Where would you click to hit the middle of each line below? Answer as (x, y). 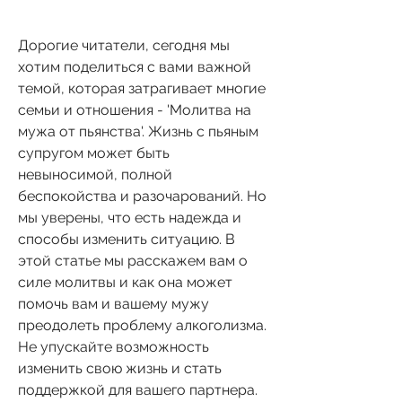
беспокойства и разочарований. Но (142, 196)
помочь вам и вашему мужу (114, 303)
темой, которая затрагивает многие (142, 88)
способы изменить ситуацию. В (127, 239)
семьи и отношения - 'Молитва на (135, 109)
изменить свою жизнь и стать (120, 368)
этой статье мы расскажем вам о (133, 260)
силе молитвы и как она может (125, 282)
